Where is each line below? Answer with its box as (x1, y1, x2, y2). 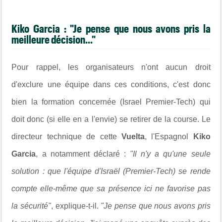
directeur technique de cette (11, 132, 121, 141)
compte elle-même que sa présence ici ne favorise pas (11, 184, 211, 193)
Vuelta (121, 132, 145, 141)
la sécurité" (11, 201, 52, 210)
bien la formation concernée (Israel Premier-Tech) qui (11, 97, 211, 106)
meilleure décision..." (11, 33, 96, 46)
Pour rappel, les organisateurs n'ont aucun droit (11, 62, 211, 71)
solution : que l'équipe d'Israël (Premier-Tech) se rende (11, 166, 211, 175)
